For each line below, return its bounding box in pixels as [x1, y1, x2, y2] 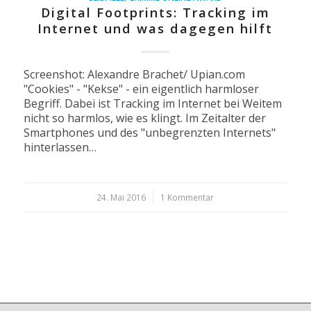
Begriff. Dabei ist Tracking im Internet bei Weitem [23, 96, 282, 112]
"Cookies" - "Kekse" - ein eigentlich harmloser [23, 81, 259, 97]
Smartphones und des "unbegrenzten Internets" [23, 125, 276, 141]
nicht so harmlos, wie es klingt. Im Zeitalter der [23, 110, 266, 126]
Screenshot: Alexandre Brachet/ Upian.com [23, 67, 245, 83]
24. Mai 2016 [96, 192, 146, 203]
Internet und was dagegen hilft [37, 20, 274, 37]
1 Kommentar [160, 192, 215, 203]
